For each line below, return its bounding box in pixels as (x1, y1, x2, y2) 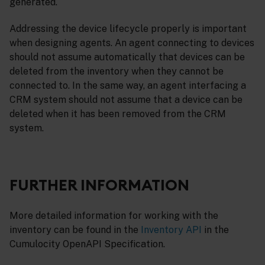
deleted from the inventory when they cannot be (9, 65, 224, 77)
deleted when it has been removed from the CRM (9, 108, 226, 119)
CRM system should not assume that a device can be (9, 93, 243, 105)
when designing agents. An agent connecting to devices (9, 37, 254, 49)
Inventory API (141, 224, 202, 236)
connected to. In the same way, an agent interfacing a (9, 79, 246, 91)
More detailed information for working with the (9, 210, 218, 222)
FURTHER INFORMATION (9, 174, 189, 195)
